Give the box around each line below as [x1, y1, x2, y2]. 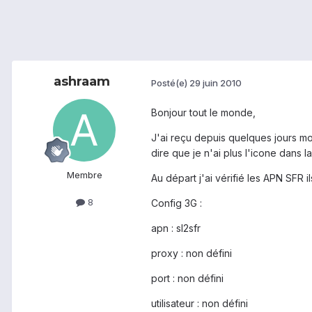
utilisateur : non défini [151, 297, 248, 310]
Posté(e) [151, 77, 189, 88]
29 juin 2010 [189, 77, 242, 88]
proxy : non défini [151, 247, 232, 260]
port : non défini [151, 272, 224, 285]
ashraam [53, 74, 110, 90]
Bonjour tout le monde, [151, 107, 256, 119]
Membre [66, 169, 102, 181]
